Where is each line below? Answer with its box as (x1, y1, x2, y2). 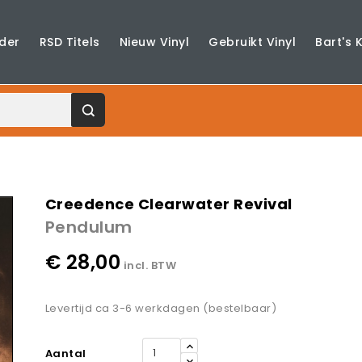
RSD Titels (39, 34, 100, 51)
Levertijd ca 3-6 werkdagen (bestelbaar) (44, 301, 277, 317)
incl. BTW (123, 258, 177, 274)
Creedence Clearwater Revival (44, 194, 293, 215)
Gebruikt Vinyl (208, 34, 297, 51)
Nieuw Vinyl (119, 34, 190, 51)
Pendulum (44, 216, 133, 239)
